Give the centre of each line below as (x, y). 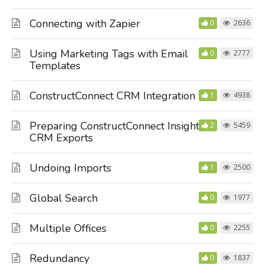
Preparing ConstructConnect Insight (114, 126)
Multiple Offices (68, 228)
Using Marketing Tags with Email (109, 54)
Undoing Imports (70, 168)
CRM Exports (61, 138)
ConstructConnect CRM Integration (112, 96)
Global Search (64, 198)
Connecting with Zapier (85, 24)
